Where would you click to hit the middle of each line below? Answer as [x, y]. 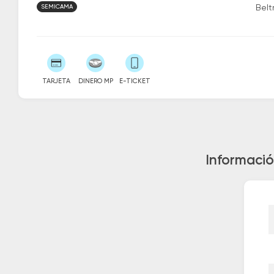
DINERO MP [95, 81]
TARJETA [56, 81]
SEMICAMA [57, 6]
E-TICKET [135, 81]
